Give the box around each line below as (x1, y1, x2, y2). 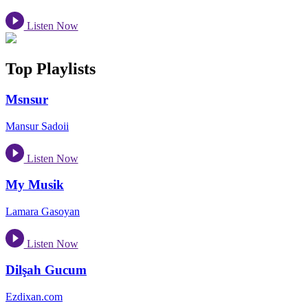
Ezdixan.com (5, 290, 63, 302)
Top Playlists (5, 60, 96, 78)
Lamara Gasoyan (5, 205, 80, 217)
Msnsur (5, 92, 48, 107)
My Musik (5, 177, 64, 192)
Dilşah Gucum (5, 263, 87, 278)
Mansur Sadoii (5, 120, 69, 132)
